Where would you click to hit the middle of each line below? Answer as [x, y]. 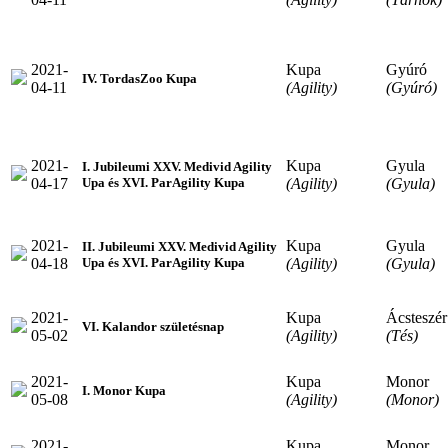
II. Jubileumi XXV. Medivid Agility [179, 246]
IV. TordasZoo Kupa [139, 78]
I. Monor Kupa [124, 390]
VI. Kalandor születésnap [153, 326]
